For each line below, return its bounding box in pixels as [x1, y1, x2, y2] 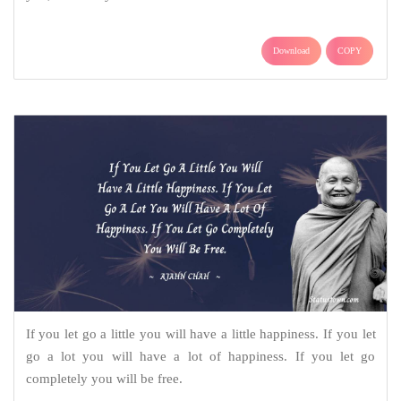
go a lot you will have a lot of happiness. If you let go [25, 349, 376, 364]
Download [273, 46, 310, 56]
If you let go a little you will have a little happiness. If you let [25, 327, 376, 342]
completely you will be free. [25, 371, 183, 387]
